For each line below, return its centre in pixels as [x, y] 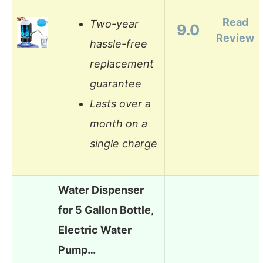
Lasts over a [120, 104]
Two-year [114, 24]
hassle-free [119, 44]
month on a [119, 124]
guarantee [116, 84]
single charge [124, 144]
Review [235, 38]
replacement [122, 64]
